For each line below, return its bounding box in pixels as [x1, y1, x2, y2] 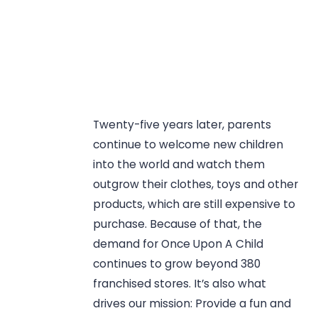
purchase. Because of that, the [93, 216, 263, 231]
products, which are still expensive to [93, 196, 296, 212]
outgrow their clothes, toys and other [93, 176, 299, 192]
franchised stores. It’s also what [93, 275, 267, 291]
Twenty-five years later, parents [93, 116, 272, 132]
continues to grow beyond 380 [93, 256, 261, 271]
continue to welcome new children [93, 136, 284, 152]
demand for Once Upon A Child [93, 236, 264, 251]
